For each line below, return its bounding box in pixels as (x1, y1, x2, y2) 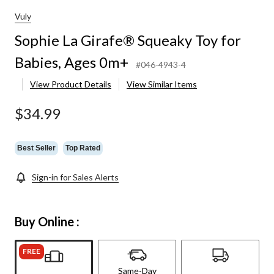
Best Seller (17, 143, 56, 152)
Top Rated (65, 143, 100, 152)
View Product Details (30, 79, 111, 90)
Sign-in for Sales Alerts (32, 172, 119, 183)
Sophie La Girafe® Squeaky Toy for (15, 31, 241, 50)
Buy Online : (15, 214, 80, 229)
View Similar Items (127, 79, 197, 90)
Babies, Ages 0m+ (15, 53, 128, 72)
